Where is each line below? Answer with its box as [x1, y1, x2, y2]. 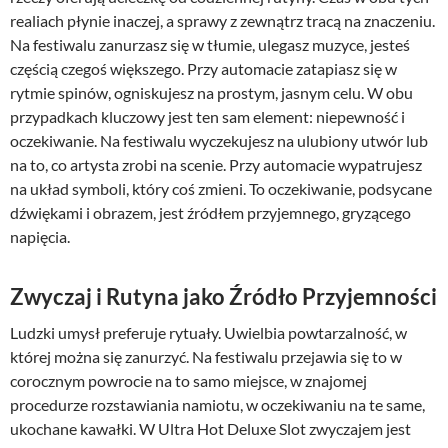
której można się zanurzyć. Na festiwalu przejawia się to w [10, 347, 402, 367]
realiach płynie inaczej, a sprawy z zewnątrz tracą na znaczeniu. [10, 11, 435, 31]
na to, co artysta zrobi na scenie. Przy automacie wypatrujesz [10, 155, 422, 175]
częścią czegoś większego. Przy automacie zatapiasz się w [10, 59, 397, 79]
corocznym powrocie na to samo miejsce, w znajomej [10, 371, 367, 391]
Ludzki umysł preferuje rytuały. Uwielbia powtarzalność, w [10, 323, 407, 343]
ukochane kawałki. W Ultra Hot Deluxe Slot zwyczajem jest [10, 419, 411, 439]
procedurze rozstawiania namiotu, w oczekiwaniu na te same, [10, 395, 425, 415]
